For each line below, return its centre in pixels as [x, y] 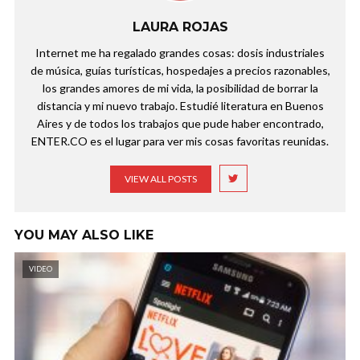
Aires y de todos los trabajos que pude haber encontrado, [180, 124]
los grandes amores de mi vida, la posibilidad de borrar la [180, 88]
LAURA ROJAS [180, 27]
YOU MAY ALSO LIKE [84, 235]
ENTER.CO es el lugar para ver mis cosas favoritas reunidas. [180, 141]
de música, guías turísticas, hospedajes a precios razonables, [180, 71]
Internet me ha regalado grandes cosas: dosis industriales [180, 53]
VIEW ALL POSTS [160, 179]
